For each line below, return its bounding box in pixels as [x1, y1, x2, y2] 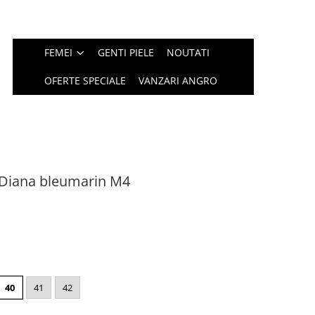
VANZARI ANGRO [139, 74, 218, 87]
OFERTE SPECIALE [44, 74, 127, 87]
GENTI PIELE [98, 46, 155, 59]
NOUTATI [167, 46, 210, 59]
